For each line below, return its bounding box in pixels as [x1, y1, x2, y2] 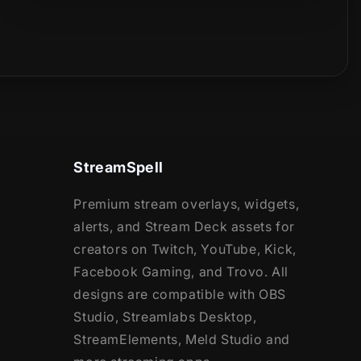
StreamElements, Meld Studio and [73, 331, 290, 348]
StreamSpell [73, 159, 164, 176]
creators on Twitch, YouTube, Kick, [73, 241, 297, 258]
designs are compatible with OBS [73, 286, 286, 303]
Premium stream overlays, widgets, [73, 196, 300, 213]
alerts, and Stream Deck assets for [73, 218, 295, 235]
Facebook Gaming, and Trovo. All [73, 263, 288, 280]
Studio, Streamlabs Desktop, [73, 309, 257, 326]
